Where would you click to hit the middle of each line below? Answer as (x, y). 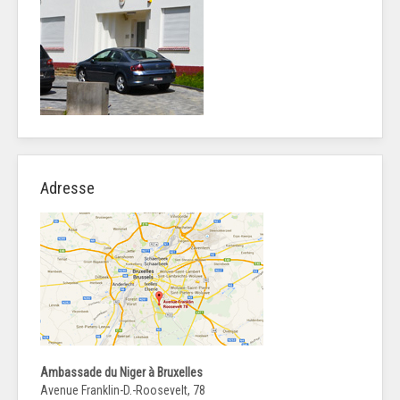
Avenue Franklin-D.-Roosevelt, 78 (123, 391)
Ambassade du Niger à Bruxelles (121, 373)
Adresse (67, 188)
